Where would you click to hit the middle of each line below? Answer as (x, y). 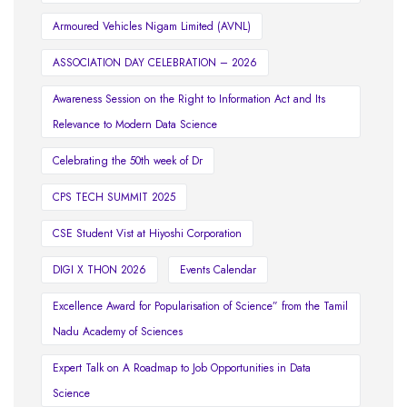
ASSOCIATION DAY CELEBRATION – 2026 (155, 63)
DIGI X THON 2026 (99, 270)
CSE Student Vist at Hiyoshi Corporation (147, 234)
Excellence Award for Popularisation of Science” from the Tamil (200, 307)
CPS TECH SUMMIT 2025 (114, 198)
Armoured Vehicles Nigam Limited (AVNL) (152, 27)
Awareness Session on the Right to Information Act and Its (189, 99)
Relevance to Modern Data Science (135, 125)
